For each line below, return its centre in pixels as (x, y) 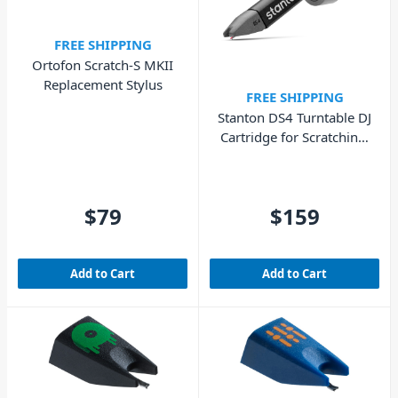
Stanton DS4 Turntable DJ (295, 118)
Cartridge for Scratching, (295, 137)
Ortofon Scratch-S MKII (103, 64)
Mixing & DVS (295, 157)
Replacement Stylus (103, 84)
